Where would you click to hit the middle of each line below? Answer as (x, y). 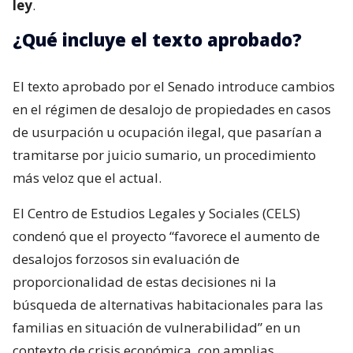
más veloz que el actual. (87, 178)
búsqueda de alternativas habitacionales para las (168, 305)
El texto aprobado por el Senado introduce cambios (174, 87)
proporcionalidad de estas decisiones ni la (145, 282)
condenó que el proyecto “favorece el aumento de (166, 236)
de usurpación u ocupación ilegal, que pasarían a (167, 132)
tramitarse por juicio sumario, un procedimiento (164, 155)
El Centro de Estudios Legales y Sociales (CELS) (156, 214)
